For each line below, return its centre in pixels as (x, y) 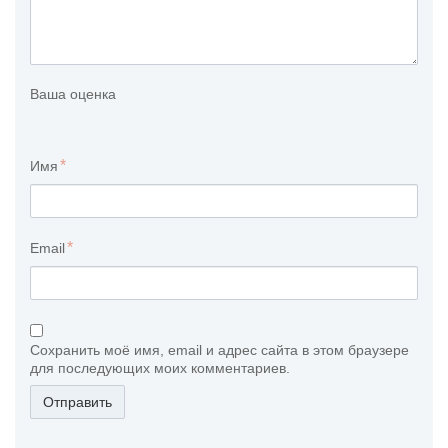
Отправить (77, 401)
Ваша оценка (73, 93)
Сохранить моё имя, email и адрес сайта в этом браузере (219, 349)
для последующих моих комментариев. (160, 367)
